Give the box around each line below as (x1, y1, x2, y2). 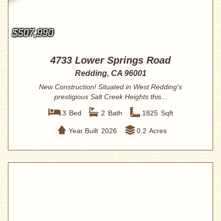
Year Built (68, 126, 98, 135)
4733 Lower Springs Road (50, 55, 171, 66)
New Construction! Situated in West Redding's (39, 83, 182, 91)
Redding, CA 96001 (74, 69, 147, 78)
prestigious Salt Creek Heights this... (54, 93, 167, 101)
